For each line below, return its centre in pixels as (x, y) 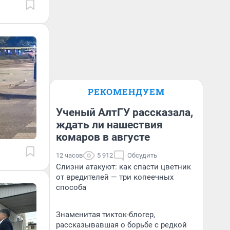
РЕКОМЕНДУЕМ (126, 92)
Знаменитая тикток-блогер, (106, 215)
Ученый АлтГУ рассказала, (124, 112)
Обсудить (142, 155)
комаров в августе (103, 137)
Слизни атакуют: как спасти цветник (123, 167)
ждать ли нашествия (109, 125)
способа (71, 187)
